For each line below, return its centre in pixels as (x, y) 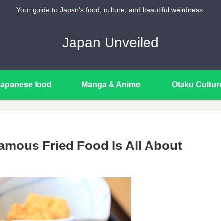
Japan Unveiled (110, 42)
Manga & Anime (110, 84)
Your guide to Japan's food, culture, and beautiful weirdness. (110, 10)
